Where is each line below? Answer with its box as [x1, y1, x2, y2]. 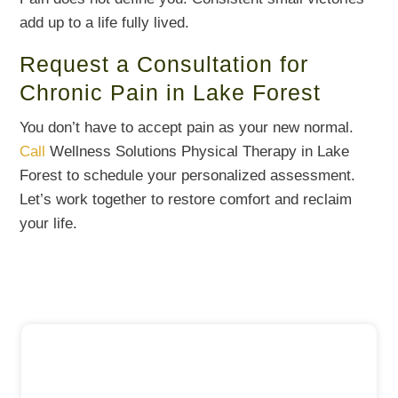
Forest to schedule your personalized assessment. [20, 166, 356, 184]
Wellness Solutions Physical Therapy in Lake [45, 142, 350, 160]
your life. [20, 214, 78, 232]
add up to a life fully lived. [20, 13, 190, 31]
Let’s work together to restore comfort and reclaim [20, 190, 353, 208]
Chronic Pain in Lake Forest [20, 79, 322, 105]
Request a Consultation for [20, 51, 309, 76]
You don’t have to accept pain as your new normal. [20, 118, 354, 136]
